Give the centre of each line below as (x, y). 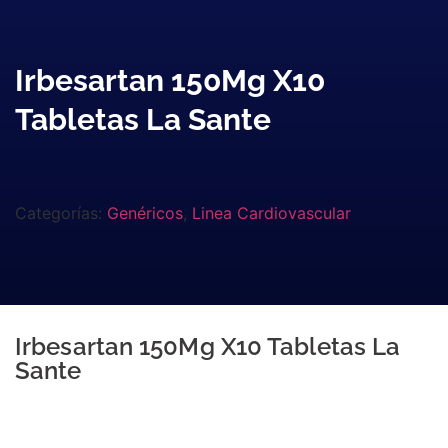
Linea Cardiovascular (271, 212)
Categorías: (61, 212)
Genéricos (145, 212)
